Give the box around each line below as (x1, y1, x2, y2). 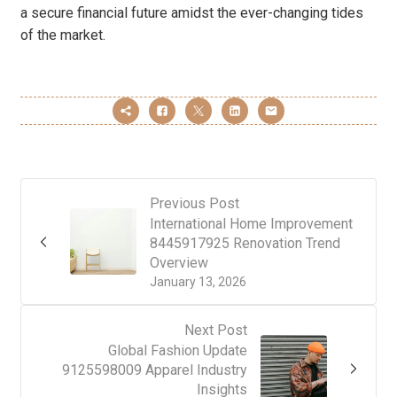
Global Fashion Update (108, 342, 247, 360)
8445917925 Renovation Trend (150, 235, 340, 253)
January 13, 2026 (150, 275, 246, 290)
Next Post (184, 322, 247, 339)
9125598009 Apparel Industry (62, 362, 247, 379)
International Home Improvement (150, 215, 353, 233)
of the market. (20, 27, 105, 44)
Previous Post (150, 195, 239, 213)
